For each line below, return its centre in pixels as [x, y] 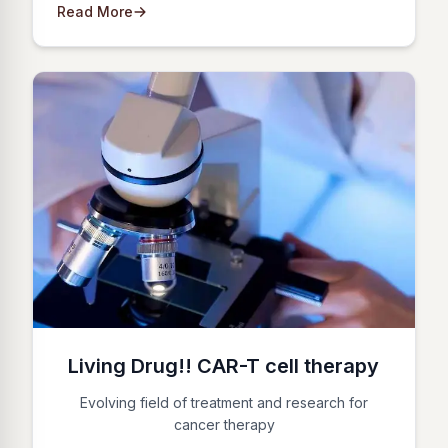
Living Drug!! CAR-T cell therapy [224, 365]
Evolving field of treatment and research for [224, 402]
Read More [95, 11]
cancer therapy [224, 424]
